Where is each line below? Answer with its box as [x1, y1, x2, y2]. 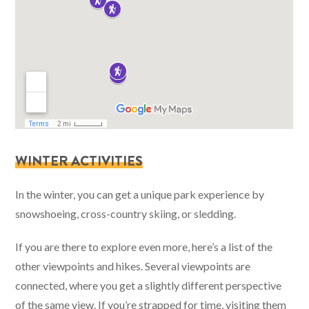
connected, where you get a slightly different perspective [15, 278, 282, 292]
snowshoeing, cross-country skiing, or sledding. [15, 206, 237, 220]
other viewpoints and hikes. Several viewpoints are [15, 259, 251, 272]
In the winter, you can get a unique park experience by [15, 187, 265, 201]
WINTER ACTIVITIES [15, 150, 143, 171]
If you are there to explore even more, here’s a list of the [15, 239, 273, 253]
